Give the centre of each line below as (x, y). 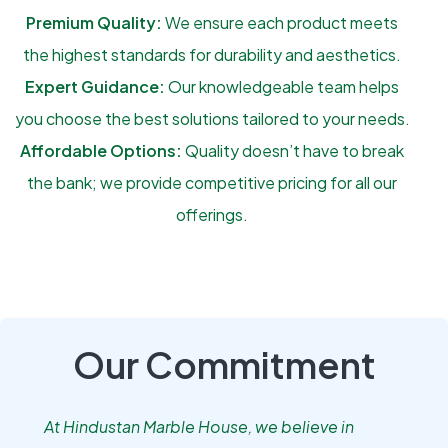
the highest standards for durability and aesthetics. (212, 54)
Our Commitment (224, 364)
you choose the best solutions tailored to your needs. (212, 118)
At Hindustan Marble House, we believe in (199, 426)
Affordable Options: (101, 150)
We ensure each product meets (280, 22)
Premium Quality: (94, 22)
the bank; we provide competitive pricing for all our (212, 182)
